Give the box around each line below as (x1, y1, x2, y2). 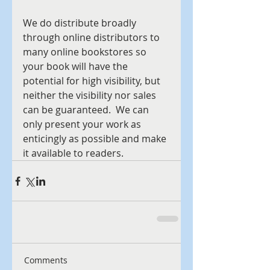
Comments (24, 254, 67, 266)
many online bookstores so (23, 45, 149, 58)
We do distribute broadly (23, 16, 139, 30)
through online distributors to (23, 31, 162, 44)
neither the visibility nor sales (23, 89, 159, 102)
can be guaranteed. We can (23, 103, 151, 116)
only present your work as (23, 118, 143, 131)
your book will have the (23, 60, 130, 73)
